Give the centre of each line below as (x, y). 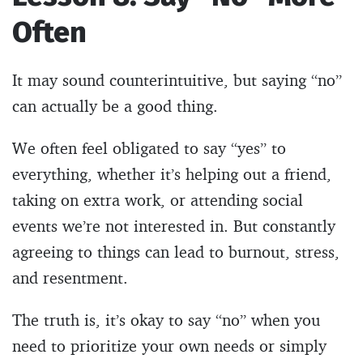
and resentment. (70, 277)
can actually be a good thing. (115, 105)
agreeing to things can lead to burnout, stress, (176, 251)
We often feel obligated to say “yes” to (149, 147)
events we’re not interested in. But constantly (174, 225)
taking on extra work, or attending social (158, 199)
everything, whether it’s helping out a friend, (172, 173)
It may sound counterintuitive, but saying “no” (177, 79)
